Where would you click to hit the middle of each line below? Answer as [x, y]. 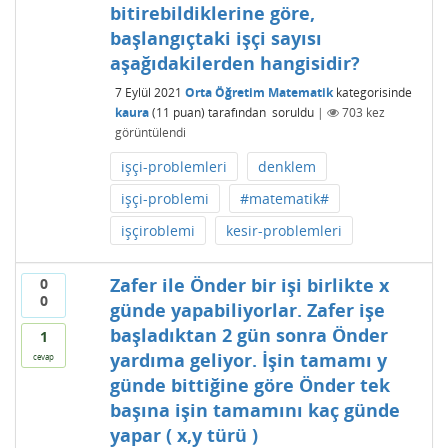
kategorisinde [372, 92]
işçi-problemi [164, 198]
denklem [286, 166]
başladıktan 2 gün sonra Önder [248, 335]
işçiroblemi [157, 230]
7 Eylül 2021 [148, 92]
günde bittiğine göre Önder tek [249, 385]
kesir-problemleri [283, 230]
